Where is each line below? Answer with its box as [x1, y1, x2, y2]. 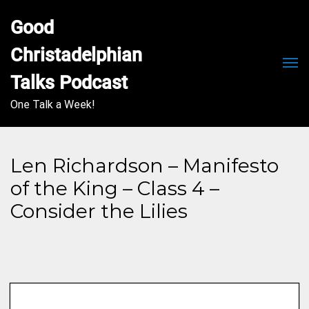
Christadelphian [10, 44, 142, 66]
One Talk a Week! [10, 98, 95, 111]
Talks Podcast [10, 72, 128, 94]
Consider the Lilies [10, 199, 188, 223]
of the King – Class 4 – [10, 177, 219, 200]
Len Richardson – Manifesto [10, 154, 279, 177]
